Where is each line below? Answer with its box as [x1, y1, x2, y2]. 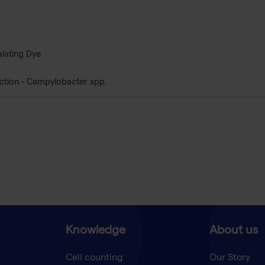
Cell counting [65, 254, 123, 264]
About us [209, 225, 258, 238]
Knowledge [65, 225, 125, 238]
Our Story [209, 254, 250, 264]
